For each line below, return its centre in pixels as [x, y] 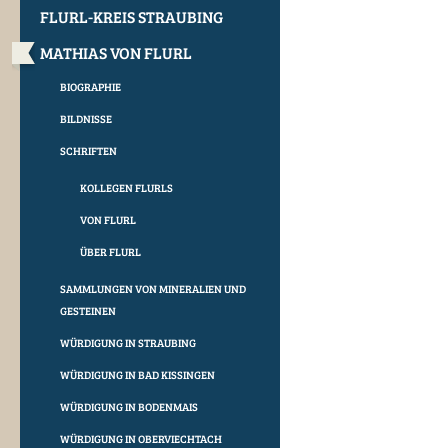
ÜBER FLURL [110, 251]
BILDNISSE [86, 118]
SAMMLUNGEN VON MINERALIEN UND [153, 288]
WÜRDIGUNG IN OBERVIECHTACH [141, 438]
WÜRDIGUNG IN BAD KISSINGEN [137, 374]
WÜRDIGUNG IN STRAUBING [128, 342]
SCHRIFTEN [88, 150]
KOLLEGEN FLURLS [126, 187]
